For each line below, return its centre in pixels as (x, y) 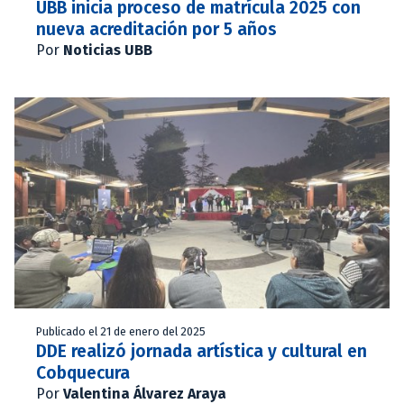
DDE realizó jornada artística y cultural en (202, 351)
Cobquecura (85, 372)
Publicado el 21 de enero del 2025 (121, 331)
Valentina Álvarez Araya (145, 393)
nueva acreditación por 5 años (156, 29)
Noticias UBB (108, 50)
